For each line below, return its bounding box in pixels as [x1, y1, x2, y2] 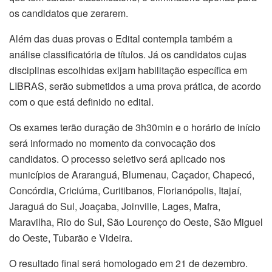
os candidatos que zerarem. [9, 6, 128, 21]
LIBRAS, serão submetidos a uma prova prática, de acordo [9, 79, 261, 93]
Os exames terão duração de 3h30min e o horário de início [9, 120, 260, 135]
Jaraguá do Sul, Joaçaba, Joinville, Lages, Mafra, [9, 199, 220, 214]
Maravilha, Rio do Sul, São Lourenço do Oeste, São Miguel [9, 215, 263, 229]
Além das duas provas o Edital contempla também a [9, 32, 233, 46]
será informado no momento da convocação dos [9, 136, 216, 151]
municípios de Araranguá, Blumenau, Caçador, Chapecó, [9, 168, 254, 182]
